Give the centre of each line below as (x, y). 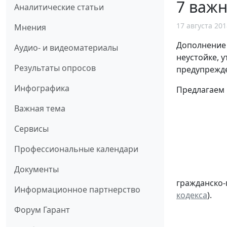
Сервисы (31, 129)
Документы (36, 169)
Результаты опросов (55, 68)
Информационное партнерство (77, 190)
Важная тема (40, 109)
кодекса (192, 195)
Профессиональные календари (76, 149)
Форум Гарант (42, 210)
